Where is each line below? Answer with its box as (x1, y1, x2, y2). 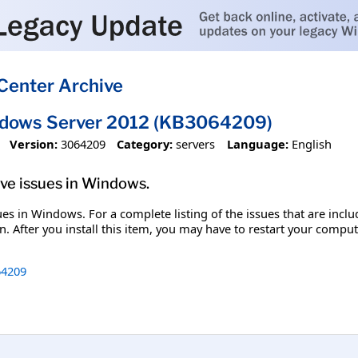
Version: (9, 135, 58, 152)
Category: (117, 135, 173, 152)
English (291, 135, 332, 152)
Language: (226, 135, 288, 152)
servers (176, 135, 216, 152)
